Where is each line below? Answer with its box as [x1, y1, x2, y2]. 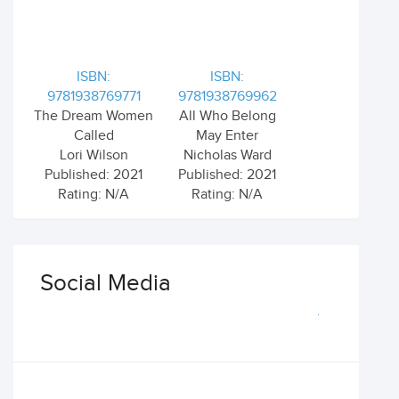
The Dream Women [34, 108, 153, 125]
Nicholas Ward [183, 147, 272, 164]
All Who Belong [178, 108, 276, 125]
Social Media [40, 270, 171, 297]
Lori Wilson [59, 147, 128, 164]
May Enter [196, 127, 258, 144]
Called [73, 127, 114, 144]
